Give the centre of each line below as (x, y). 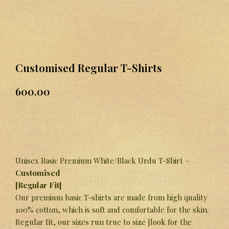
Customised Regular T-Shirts (89, 67)
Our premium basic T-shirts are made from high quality (111, 197)
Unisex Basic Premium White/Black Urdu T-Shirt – (102, 160)
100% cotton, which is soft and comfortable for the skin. (112, 209)
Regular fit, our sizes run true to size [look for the (104, 222)
